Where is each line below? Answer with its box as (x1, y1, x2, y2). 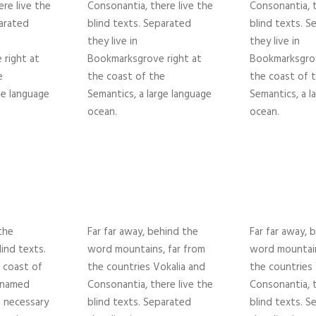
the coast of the (87, 68, 165, 86)
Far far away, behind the (87, 224, 198, 241)
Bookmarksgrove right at (87, 51, 202, 68)
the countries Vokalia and (87, 259, 205, 276)
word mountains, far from (87, 241, 205, 259)
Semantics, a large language (87, 86, 212, 104)
